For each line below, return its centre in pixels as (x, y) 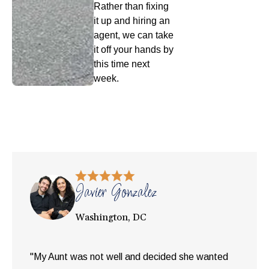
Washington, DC (111, 217)
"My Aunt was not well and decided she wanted (129, 256)
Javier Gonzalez (116, 192)
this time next (122, 64)
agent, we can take (134, 35)
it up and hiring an (132, 21)
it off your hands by (134, 50)
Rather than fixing (131, 7)
